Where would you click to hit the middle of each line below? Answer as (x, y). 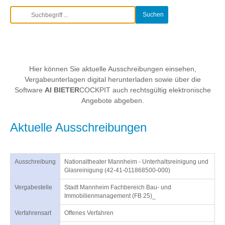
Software (28, 90)
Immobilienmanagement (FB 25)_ (110, 196)
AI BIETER (62, 90)
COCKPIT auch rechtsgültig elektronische (145, 90)
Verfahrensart (33, 213)
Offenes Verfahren (89, 213)
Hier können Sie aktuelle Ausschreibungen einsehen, (113, 69)
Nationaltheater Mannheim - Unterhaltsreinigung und (136, 162)
